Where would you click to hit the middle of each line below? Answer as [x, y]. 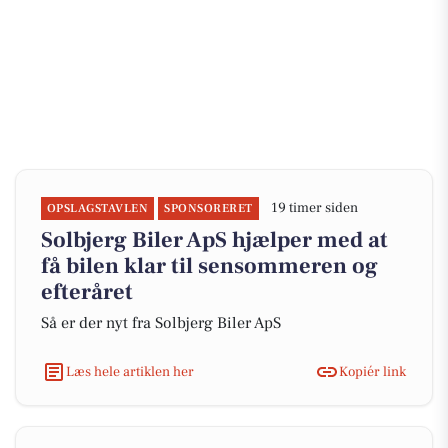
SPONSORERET [208, 208]
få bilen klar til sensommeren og [209, 266]
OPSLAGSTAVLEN [98, 208]
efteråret [87, 292]
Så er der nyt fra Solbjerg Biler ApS [161, 323]
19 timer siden [314, 208]
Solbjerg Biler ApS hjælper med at [214, 240]
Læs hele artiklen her [130, 371]
